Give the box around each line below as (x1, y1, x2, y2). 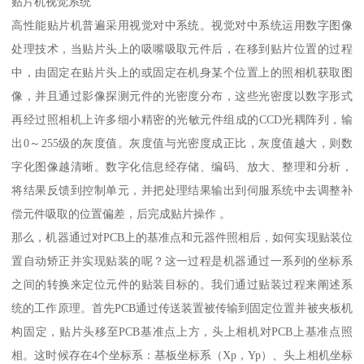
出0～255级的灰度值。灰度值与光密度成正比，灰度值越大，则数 (11, 136, 353, 149)
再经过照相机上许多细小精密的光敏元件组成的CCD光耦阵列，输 (11, 112, 353, 126)
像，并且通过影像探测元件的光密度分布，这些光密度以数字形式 (11, 89, 353, 102)
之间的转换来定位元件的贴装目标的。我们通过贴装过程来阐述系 (11, 277, 353, 291)
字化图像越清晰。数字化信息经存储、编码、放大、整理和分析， (11, 159, 353, 173)
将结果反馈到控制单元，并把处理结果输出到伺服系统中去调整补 (11, 183, 353, 197)
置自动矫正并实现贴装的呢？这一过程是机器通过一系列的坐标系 (11, 253, 353, 267)
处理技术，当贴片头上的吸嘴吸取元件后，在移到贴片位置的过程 (11, 41, 353, 55)
